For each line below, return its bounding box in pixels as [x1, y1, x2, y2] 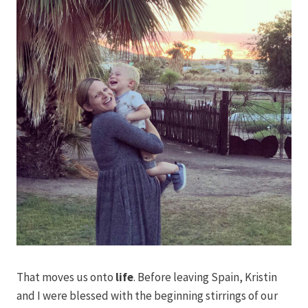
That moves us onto [16, 269, 115, 285]
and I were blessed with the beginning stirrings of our [16, 287, 278, 303]
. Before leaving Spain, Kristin [133, 269, 277, 285]
